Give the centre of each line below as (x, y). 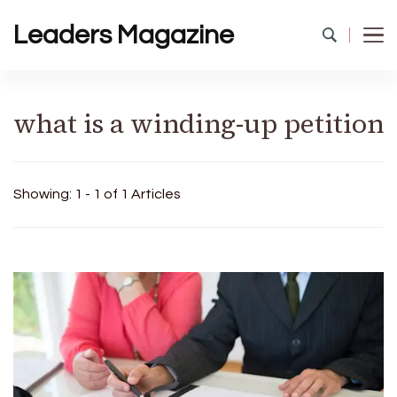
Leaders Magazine (124, 35)
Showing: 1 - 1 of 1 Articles (97, 194)
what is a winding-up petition (198, 124)
